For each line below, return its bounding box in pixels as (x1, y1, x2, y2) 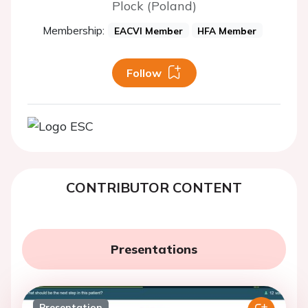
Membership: (42, 23, 104, 37)
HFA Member (197, 25, 257, 36)
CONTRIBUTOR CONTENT (66, 179, 242, 196)
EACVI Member (113, 25, 183, 36)
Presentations (111, 241, 197, 257)
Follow (126, 66, 162, 80)
